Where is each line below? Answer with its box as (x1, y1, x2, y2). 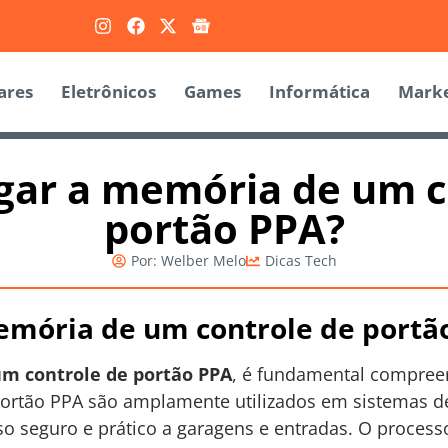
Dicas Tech (264, 251, 337, 271)
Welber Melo (156, 251, 246, 271)
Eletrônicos (60, 80, 156, 104)
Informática (268, 80, 370, 104)
